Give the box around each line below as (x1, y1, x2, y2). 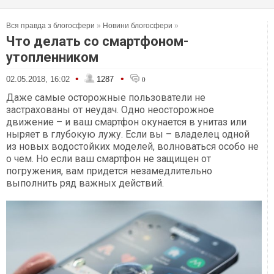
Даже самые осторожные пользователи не (6, 92, 206, 103)
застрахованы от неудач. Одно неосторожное (6, 104, 214, 116)
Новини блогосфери (103, 21, 172, 30)
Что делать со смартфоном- (6, 34, 188, 49)
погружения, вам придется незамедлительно (6, 165, 212, 177)
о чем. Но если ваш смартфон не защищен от (6, 153, 211, 165)
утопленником (6, 50, 98, 65)
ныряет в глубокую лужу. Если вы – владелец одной (6, 128, 250, 140)
